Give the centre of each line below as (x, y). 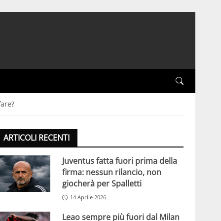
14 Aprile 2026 (88, 197)
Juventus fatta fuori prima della (119, 161)
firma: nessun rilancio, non (111, 172)
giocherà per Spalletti (102, 184)
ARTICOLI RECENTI (36, 138)
